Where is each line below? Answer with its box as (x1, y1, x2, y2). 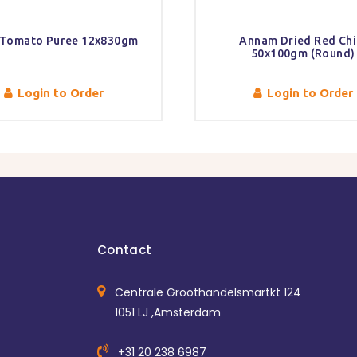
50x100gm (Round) (251, 47, 355, 61)
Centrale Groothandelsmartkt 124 (114, 284, 301, 301)
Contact (96, 241, 152, 259)
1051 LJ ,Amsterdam (114, 304, 221, 321)
